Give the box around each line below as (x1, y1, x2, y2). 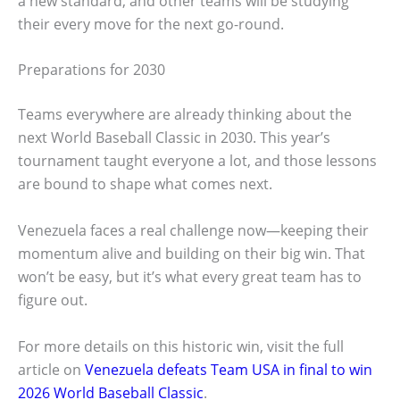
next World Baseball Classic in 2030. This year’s (18, 128, 330, 148)
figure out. (18, 290, 87, 311)
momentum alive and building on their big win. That (18, 244, 365, 264)
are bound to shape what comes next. (18, 174, 272, 195)
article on (18, 359, 85, 379)
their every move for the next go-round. (18, 13, 284, 34)
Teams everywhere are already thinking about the (18, 104, 352, 125)
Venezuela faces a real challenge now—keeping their (18, 221, 369, 241)
